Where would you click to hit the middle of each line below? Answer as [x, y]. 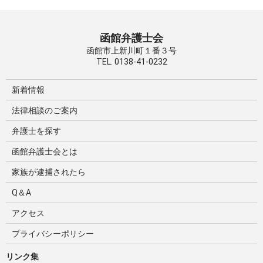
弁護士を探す [36, 131]
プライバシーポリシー [53, 234]
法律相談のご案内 [45, 110]
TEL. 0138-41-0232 [131, 62]
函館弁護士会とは [45, 151]
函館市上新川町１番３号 [131, 50]
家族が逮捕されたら [49, 172]
